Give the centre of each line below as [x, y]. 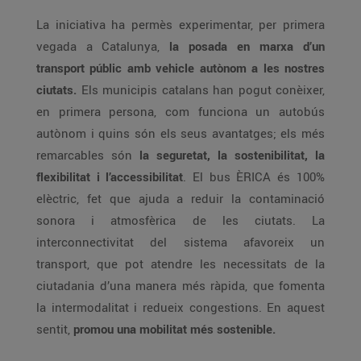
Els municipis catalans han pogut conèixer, [201, 89]
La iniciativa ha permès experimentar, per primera [180, 24]
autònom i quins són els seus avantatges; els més [180, 133]
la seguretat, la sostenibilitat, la [232, 155]
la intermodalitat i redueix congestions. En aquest [180, 307]
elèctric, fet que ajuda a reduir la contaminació [180, 198]
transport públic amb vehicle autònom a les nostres [180, 68]
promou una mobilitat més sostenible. [174, 329]
